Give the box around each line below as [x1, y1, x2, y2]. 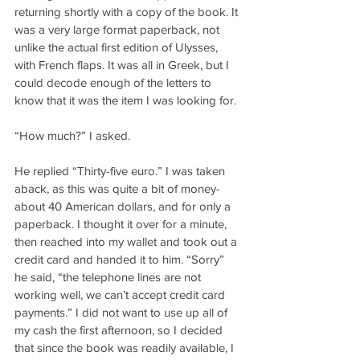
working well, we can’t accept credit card [14, 288, 228, 301]
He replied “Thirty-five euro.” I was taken [14, 164, 228, 178]
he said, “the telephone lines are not [14, 270, 204, 284]
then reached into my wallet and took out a [14, 235, 240, 248]
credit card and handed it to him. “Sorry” [14, 252, 227, 266]
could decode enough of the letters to [14, 76, 215, 89]
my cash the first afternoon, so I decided [14, 323, 226, 337]
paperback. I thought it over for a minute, [14, 217, 230, 231]
